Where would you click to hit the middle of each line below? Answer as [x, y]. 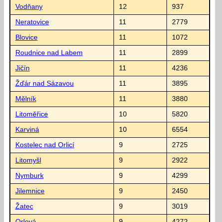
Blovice [26, 37]
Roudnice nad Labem [49, 53]
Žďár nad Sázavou [44, 83]
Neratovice [32, 22]
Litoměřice [31, 114]
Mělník [26, 99]
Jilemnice [30, 191]
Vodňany [29, 6]
